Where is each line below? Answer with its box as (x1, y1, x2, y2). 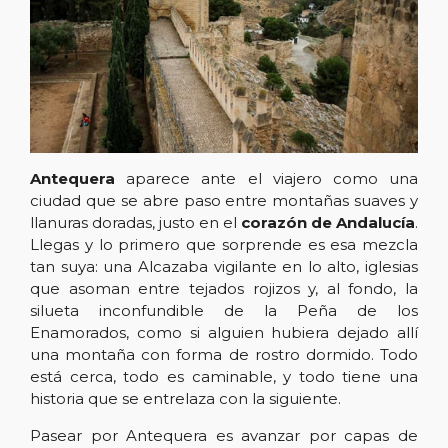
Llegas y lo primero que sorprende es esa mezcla (30, 234, 418, 254)
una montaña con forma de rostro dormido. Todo (30, 344, 418, 364)
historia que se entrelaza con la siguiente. (30, 388, 341, 408)
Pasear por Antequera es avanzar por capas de (30, 425, 418, 445)
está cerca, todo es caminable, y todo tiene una (30, 366, 418, 386)
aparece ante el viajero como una (115, 168, 418, 188)
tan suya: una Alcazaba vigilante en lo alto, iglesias (30, 256, 418, 276)
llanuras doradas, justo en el (30, 212, 241, 232)
